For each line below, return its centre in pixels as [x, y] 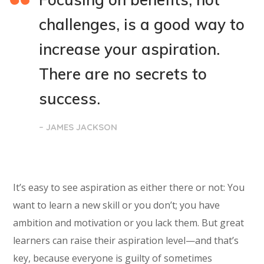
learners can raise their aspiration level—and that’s [126, 240]
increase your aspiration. [130, 49]
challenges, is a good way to [142, 24]
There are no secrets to [123, 74]
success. [70, 98]
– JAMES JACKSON [78, 127]
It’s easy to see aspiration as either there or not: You [129, 187]
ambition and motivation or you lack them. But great [129, 222]
